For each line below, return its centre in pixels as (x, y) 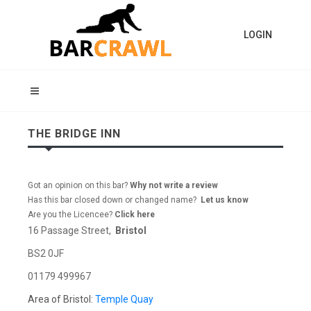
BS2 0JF (46, 253)
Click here (135, 215)
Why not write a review (173, 185)
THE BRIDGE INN (74, 134)
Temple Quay (124, 299)
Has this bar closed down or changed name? (114, 200)
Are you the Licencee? (71, 215)
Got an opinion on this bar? (78, 185)
